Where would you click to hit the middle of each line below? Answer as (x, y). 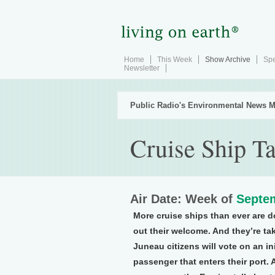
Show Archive (228, 60)
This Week (175, 60)
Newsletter (142, 68)
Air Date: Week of (183, 199)
